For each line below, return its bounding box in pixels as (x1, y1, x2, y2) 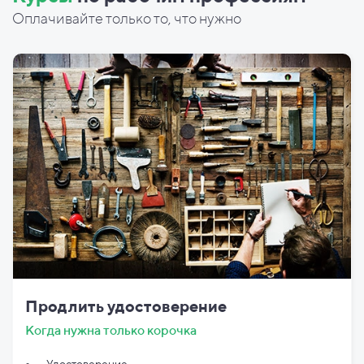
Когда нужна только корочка (25, 323, 197, 339)
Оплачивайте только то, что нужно (12, 9, 241, 27)
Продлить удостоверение (25, 297, 227, 316)
